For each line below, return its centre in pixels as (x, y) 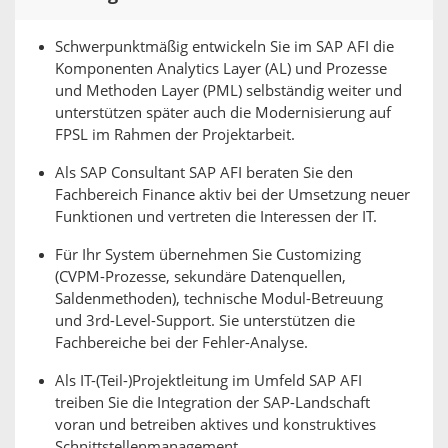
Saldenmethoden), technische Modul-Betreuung (219, 299)
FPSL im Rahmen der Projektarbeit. (175, 135)
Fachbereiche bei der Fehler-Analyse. (181, 343)
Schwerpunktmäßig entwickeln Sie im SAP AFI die (224, 47)
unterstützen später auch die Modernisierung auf (223, 113)
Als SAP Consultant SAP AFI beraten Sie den (204, 173)
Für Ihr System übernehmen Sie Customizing (208, 255)
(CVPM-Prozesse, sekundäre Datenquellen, (200, 277)
